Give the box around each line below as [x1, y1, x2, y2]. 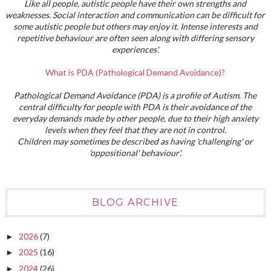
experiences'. [111, 44, 159, 55]
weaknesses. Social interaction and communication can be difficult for [5, 10, 266, 21]
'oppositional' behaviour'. [89, 148, 182, 158]
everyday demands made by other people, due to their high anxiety [12, 113, 258, 124]
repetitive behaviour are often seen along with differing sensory [16, 33, 254, 44]
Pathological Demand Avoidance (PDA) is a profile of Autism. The [14, 90, 257, 101]
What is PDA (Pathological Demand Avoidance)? [45, 67, 226, 78]
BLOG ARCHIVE [91, 197, 179, 209]
